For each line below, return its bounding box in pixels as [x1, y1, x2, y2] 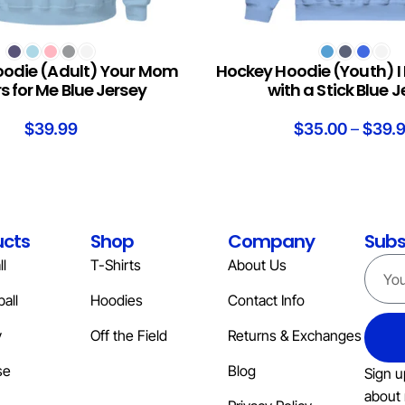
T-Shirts [90, 256, 142, 275]
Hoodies [90, 291, 144, 310]
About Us [227, 256, 287, 275]
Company [227, 229, 315, 255]
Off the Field [90, 326, 168, 345]
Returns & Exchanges [227, 326, 362, 345]
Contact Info [227, 291, 305, 310]
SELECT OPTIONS [212, 40, 306, 55]
